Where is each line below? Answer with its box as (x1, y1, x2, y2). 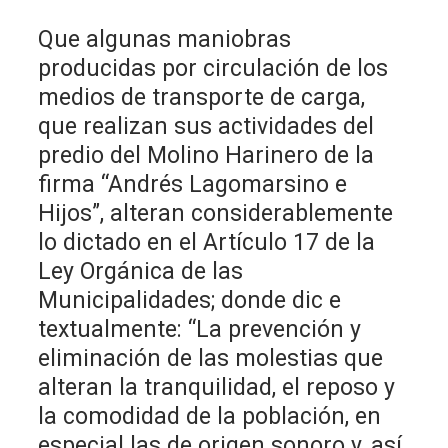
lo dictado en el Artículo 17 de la (38, 228, 376, 256)
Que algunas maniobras (38, 25, 292, 53)
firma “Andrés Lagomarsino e (38, 170, 348, 198)
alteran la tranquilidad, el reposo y (38, 373, 396, 401)
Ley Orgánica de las (38, 257, 244, 285)
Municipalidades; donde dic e (38, 286, 342, 314)
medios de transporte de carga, (38, 83, 366, 111)
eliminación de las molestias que (38, 344, 384, 372)
